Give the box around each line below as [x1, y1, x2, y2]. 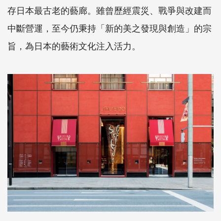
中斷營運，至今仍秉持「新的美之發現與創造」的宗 [7, 21, 212, 35]
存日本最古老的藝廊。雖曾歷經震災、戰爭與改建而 [7, 3, 212, 17]
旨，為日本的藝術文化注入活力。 [7, 39, 141, 52]
